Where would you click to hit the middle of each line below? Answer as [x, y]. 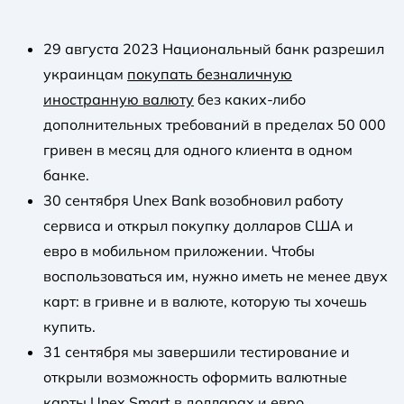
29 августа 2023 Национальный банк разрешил [214, 48]
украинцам [85, 73]
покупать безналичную [210, 73]
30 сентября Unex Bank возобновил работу [193, 200]
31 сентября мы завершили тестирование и [197, 351]
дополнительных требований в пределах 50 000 [215, 124]
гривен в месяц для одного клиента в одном [198, 149]
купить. [69, 326]
